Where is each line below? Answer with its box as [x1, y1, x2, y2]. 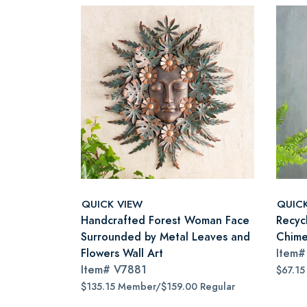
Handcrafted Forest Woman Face [81, 212, 249, 228]
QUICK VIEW [82, 196, 143, 211]
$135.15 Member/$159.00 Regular [81, 280, 235, 293]
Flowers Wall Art [81, 245, 163, 261]
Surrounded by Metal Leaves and [81, 229, 250, 245]
